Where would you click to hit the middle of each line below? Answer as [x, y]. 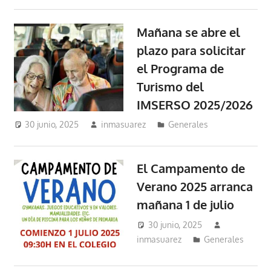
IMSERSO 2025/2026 [195, 104]
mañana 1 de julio [186, 205]
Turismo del [171, 86]
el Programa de [181, 68]
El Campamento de [191, 168]
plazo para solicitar [191, 50]
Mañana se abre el [189, 32]
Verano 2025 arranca [195, 187]
